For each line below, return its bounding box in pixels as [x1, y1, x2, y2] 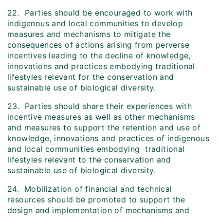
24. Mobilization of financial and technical [7, 184, 172, 194]
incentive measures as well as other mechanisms [7, 112, 195, 122]
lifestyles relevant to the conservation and [7, 155, 171, 165]
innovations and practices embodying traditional [7, 61, 195, 72]
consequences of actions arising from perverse [7, 40, 189, 50]
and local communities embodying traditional [7, 144, 185, 154]
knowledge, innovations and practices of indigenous [7, 133, 209, 144]
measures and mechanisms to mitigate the [7, 29, 171, 39]
